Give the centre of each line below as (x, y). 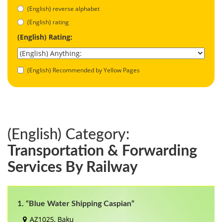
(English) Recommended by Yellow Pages (83, 70)
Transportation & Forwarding (102, 151)
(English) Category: (69, 135)
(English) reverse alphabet (63, 8)
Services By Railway (73, 167)
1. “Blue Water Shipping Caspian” (76, 203)
